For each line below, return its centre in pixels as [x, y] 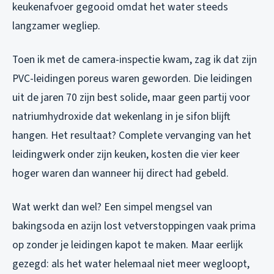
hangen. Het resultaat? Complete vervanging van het [132, 136]
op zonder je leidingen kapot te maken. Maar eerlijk [128, 245]
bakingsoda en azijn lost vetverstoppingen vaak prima [134, 226]
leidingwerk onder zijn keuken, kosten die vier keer [126, 155]
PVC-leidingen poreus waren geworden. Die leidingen [132, 79]
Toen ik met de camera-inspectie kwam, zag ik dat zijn [135, 60]
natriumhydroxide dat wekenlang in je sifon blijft [121, 117]
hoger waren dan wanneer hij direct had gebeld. [120, 174]
